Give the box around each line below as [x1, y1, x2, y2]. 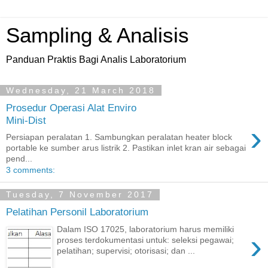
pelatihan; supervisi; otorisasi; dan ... [57, 245, 196, 255]
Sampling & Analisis [6, 24, 189, 47]
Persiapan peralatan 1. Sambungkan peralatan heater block [6, 132, 232, 142]
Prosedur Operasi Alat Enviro [6, 101, 136, 114]
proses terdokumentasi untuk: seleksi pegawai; [57, 234, 234, 245]
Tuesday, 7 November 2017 [6, 190, 154, 200]
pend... [6, 154, 32, 164]
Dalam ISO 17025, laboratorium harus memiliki [57, 224, 234, 234]
